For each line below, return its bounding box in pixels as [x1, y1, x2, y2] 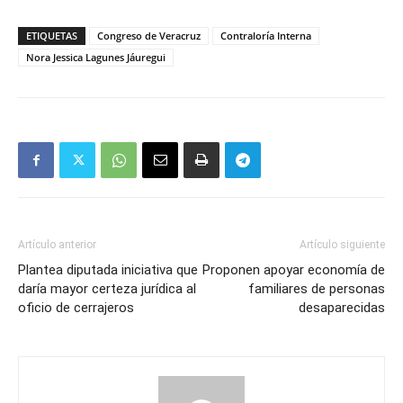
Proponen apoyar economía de [202, 262, 385, 278]
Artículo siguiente [300, 238, 385, 251]
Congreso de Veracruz [97, 29, 201, 42]
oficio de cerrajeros [18, 300, 134, 316]
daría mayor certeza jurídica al [18, 281, 196, 297]
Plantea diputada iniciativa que [18, 262, 198, 278]
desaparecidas [299, 300, 385, 316]
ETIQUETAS [26, 29, 77, 42]
